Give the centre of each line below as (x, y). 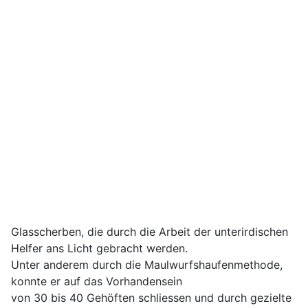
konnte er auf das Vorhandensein (97, 282)
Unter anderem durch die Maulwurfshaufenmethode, (147, 265)
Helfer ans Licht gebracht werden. (99, 249)
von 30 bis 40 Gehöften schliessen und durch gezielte (151, 298)
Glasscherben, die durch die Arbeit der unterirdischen (150, 232)
